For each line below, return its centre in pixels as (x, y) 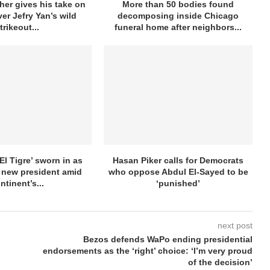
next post (235, 225)
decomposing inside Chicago (178, 16)
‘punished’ (178, 183)
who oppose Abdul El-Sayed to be (178, 171)
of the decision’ (220, 262)
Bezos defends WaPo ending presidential (168, 239)
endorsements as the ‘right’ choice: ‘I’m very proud (147, 250)
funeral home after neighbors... (178, 27)
